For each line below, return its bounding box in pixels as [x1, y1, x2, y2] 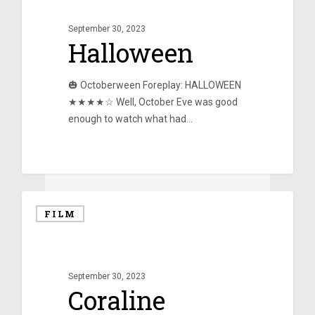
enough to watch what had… [67, 113, 193, 125]
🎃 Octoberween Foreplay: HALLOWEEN [67, 79, 241, 91]
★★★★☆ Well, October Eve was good [67, 96, 238, 108]
